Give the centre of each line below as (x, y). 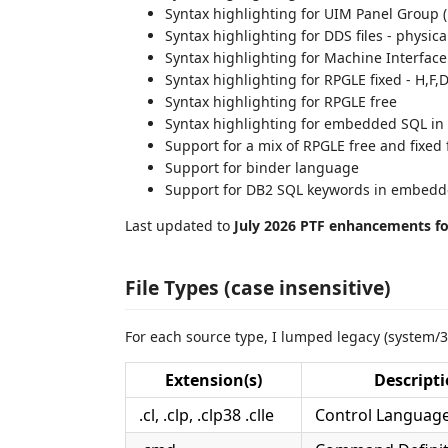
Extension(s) (213, 379)
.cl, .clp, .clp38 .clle (206, 414)
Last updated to (179, 225)
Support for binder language (262, 167)
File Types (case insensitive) (258, 287)
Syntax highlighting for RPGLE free (281, 101)
